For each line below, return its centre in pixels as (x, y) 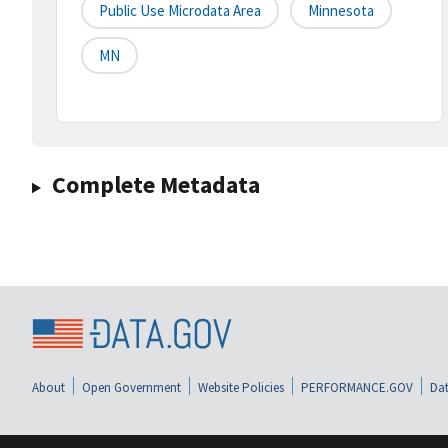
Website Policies (241, 387)
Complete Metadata (155, 185)
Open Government (131, 387)
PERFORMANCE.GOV (357, 387)
